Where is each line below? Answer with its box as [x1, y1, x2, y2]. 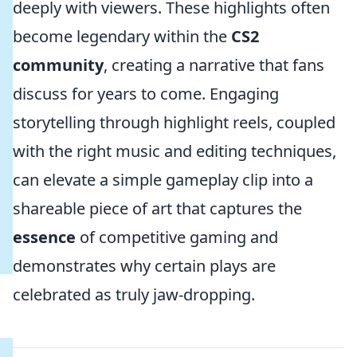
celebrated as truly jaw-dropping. [13, 284, 255, 305]
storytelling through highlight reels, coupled [13, 112, 335, 133]
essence [13, 226, 76, 248]
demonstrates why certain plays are [13, 255, 276, 277]
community [13, 54, 104, 76]
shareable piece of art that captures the [13, 198, 302, 219]
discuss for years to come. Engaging [13, 83, 279, 104]
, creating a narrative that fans [104, 54, 324, 76]
